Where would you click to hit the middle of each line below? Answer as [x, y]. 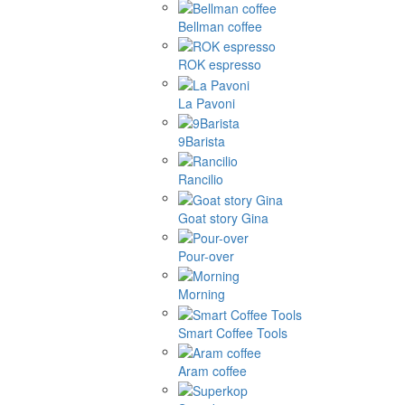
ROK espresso [220, 65]
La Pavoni [207, 103]
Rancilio [201, 179]
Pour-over [206, 255]
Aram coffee [212, 370]
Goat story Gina [223, 217]
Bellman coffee [220, 26]
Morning [202, 294]
